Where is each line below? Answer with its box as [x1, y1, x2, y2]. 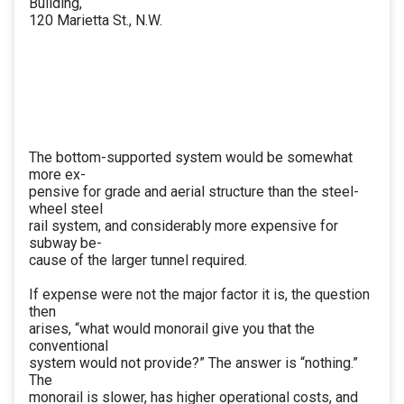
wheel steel [29, 200, 103, 218]
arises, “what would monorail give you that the [29, 320, 315, 338]
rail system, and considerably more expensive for [29, 217, 338, 235]
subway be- [29, 234, 102, 252]
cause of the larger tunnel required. [29, 252, 247, 270]
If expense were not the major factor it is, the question [29, 286, 370, 304]
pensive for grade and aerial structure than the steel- [29, 183, 359, 201]
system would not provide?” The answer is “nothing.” [29, 354, 358, 372]
